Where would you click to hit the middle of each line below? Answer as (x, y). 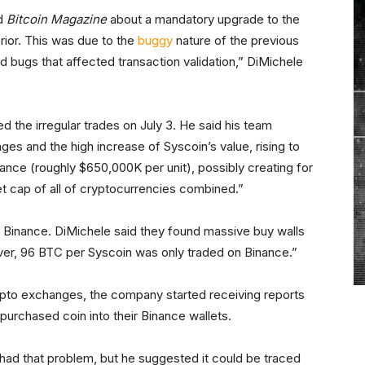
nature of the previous (236, 41)
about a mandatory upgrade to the (203, 20)
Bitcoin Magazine (57, 20)
